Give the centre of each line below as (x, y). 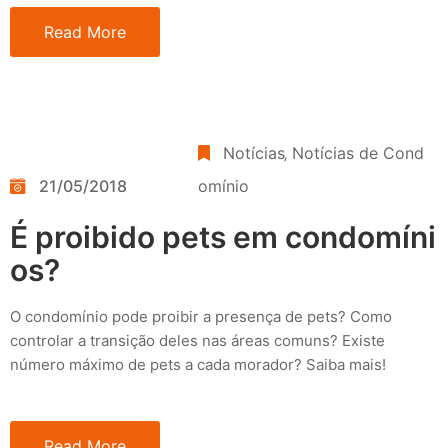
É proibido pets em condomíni (223, 236)
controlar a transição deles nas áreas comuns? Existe (197, 340)
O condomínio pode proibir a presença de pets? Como (201, 316)
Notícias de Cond (358, 152)
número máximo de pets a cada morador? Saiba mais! (198, 364)
